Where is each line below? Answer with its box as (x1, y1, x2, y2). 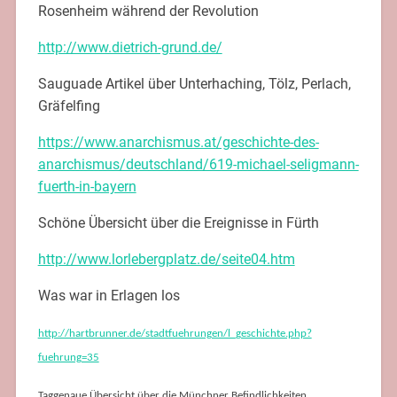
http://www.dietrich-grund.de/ (37, 38, 222, 56)
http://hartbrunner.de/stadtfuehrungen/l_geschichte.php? (37, 327, 312, 339)
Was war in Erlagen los (37, 286, 180, 304)
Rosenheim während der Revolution (37, 2, 259, 19)
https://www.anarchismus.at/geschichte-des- (37, 133, 319, 151)
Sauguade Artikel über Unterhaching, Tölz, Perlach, (37, 74, 351, 92)
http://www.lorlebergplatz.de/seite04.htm (37, 250, 295, 268)
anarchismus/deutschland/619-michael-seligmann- (37, 155, 359, 173)
